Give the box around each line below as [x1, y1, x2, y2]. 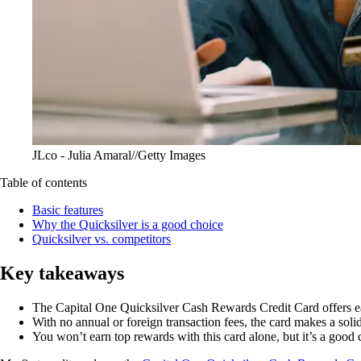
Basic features [32, 202, 103, 217]
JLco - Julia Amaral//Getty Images [32, 147, 205, 162]
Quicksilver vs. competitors [32, 231, 171, 246]
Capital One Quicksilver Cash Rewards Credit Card [56, 300, 319, 314]
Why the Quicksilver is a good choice [32, 217, 223, 231]
